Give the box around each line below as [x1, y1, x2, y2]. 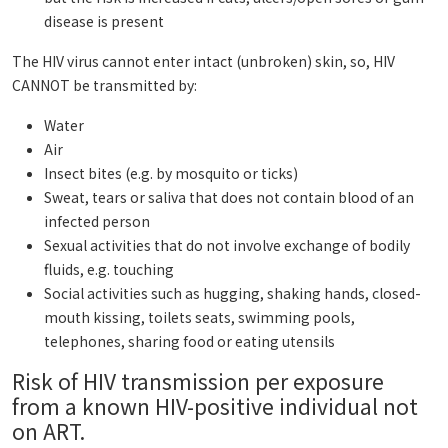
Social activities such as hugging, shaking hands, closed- [44, 283, 421, 304]
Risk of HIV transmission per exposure [12, 366, 384, 397]
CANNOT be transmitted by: [12, 75, 197, 96]
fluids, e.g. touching [44, 259, 174, 280]
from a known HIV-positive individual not [12, 391, 418, 422]
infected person [44, 211, 150, 232]
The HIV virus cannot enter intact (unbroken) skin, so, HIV [12, 51, 395, 72]
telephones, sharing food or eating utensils [44, 331, 335, 352]
